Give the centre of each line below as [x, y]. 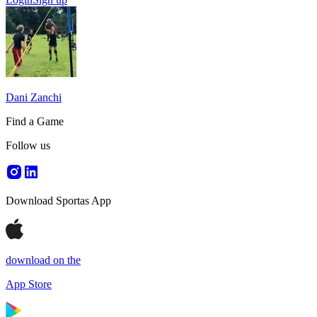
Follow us [28, 145]
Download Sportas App [58, 201]
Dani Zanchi [34, 97]
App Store [29, 284]
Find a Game [35, 121]
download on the [43, 260]
